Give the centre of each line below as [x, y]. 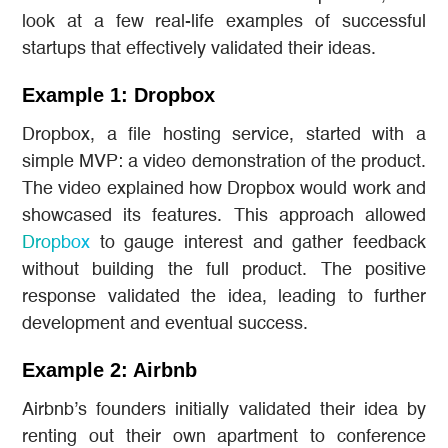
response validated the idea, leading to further [224, 296]
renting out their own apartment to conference [224, 436]
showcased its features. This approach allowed [224, 215]
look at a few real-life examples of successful [224, 21]
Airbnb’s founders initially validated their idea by [224, 409]
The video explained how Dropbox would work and [224, 188]
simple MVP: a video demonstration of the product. [224, 161]
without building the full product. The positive [224, 269]
